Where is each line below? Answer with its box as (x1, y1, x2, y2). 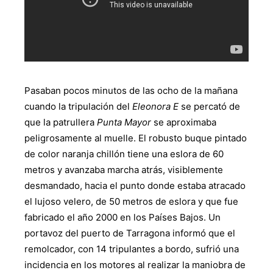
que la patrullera (24, 116, 97, 129)
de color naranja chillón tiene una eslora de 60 (24, 148, 224, 160)
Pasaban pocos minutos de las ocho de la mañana (24, 85, 238, 97)
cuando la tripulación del (24, 101, 132, 113)
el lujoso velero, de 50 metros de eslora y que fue (24, 196, 238, 208)
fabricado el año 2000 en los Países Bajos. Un (24, 211, 221, 224)
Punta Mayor (97, 116, 151, 129)
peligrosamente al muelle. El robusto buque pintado (24, 132, 247, 144)
